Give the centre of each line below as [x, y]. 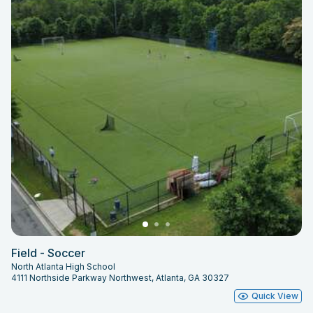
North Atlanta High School [63, 266]
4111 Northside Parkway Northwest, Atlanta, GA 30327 [120, 277]
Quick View [275, 296]
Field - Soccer [48, 253]
